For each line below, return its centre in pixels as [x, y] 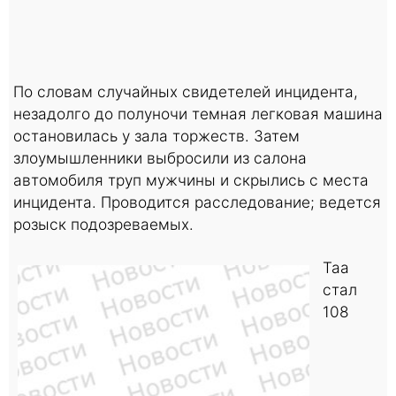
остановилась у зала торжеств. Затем [156, 135]
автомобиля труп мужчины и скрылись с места [191, 179]
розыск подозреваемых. [103, 224]
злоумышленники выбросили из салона [160, 157]
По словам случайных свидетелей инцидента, [186, 91]
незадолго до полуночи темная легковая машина [198, 113]
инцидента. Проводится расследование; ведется [197, 202]
